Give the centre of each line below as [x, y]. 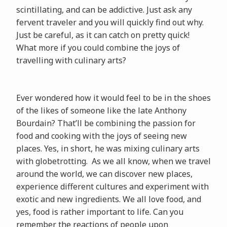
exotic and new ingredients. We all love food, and [108, 199]
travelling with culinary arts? [72, 60]
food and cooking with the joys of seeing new [101, 136]
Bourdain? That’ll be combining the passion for [106, 123]
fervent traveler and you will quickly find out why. [110, 22]
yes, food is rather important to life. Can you [100, 212]
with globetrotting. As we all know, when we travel [113, 161]
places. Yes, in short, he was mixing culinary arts [108, 148]
